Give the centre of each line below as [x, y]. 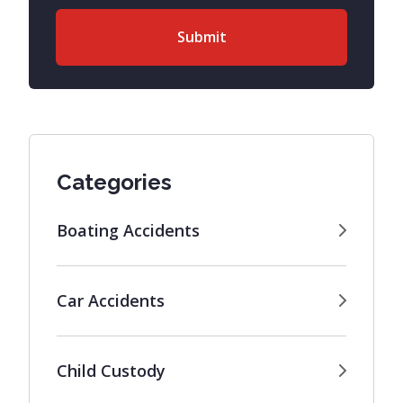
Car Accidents [111, 300]
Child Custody [111, 370]
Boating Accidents [128, 230]
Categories [114, 182]
